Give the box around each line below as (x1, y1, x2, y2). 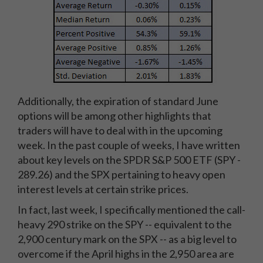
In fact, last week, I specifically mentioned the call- (18, 203, 245, 216)
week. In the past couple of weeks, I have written (18, 139, 240, 151)
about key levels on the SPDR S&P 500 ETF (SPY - (18, 153, 241, 166)
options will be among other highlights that (18, 109, 211, 122)
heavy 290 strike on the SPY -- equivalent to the (18, 218, 232, 231)
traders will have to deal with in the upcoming (18, 124, 222, 137)
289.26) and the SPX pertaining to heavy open (18, 168, 225, 181)
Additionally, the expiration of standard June (18, 95, 218, 107)
